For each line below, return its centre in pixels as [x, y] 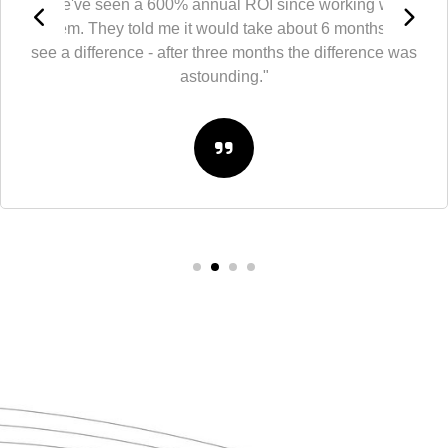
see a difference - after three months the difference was [200, 52]
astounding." [200, 76]
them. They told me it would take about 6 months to [200, 28]
